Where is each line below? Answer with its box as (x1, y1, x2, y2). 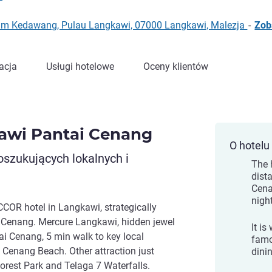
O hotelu (229, 139, 270, 152)
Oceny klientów (143, 61, 208, 72)
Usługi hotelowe (46, 61, 114, 72)
